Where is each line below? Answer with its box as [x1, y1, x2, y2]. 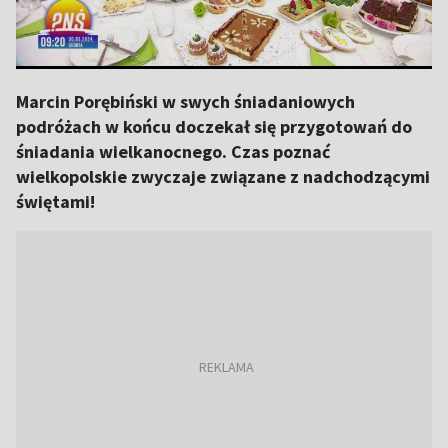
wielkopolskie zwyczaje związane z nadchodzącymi [16, 165, 430, 188]
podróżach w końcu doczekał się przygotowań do [16, 115, 412, 138]
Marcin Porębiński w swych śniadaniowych [16, 90, 355, 113]
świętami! [16, 190, 95, 213]
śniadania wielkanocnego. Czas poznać [16, 140, 330, 163]
